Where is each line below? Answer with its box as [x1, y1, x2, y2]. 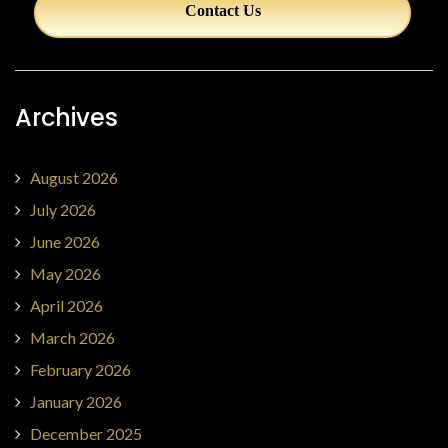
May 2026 [30, 264, 101, 283]
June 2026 [30, 232, 100, 251]
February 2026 [30, 360, 131, 379]
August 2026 [30, 168, 118, 187]
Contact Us [184, 2, 261, 19]
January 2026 [30, 392, 122, 411]
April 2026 [30, 296, 103, 315]
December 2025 [30, 424, 142, 443]
